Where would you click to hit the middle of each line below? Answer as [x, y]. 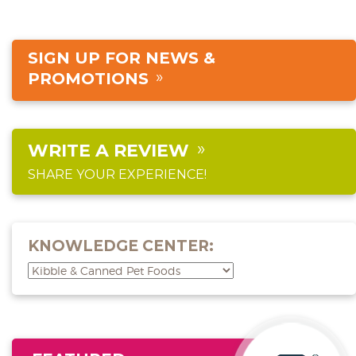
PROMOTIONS [88, 78]
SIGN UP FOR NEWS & [122, 58]
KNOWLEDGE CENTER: [121, 246]
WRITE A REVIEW [108, 150]
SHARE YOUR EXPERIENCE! [117, 174]
